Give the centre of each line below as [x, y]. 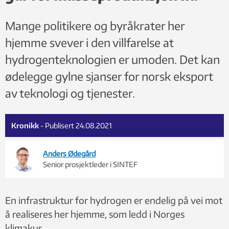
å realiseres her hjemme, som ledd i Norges [95, 214]
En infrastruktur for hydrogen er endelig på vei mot [114, 200]
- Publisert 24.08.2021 [76, 125]
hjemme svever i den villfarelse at [89, 42]
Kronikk [25, 125]
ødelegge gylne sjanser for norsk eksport [109, 76]
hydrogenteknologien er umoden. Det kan [112, 59]
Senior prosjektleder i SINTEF [90, 164]
